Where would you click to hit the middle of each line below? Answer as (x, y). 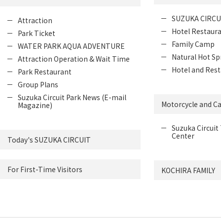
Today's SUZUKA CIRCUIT (49, 140)
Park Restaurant (45, 72)
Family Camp (193, 44)
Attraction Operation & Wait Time (74, 59)
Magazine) (35, 105)
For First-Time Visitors (45, 169)
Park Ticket (37, 33)
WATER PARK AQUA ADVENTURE (71, 46)
